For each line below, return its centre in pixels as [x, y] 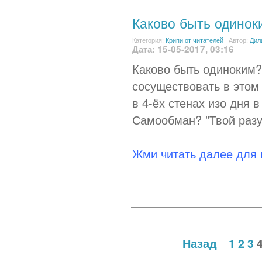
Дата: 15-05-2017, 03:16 [183, 49]
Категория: [149, 40]
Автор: [239, 40]
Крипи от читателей [194, 40]
